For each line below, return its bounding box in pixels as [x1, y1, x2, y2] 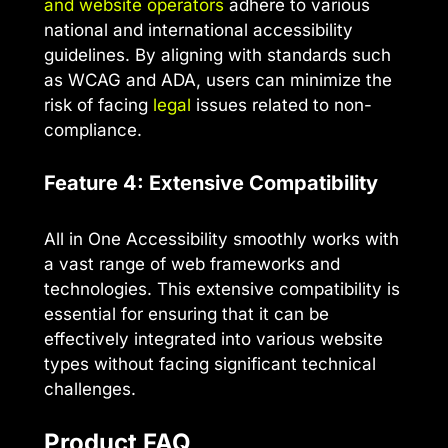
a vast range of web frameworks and [44, 253, 340, 274]
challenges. [44, 378, 136, 399]
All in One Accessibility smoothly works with [44, 228, 399, 249]
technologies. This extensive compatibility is [44, 278, 400, 299]
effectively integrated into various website [44, 328, 383, 349]
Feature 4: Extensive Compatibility [44, 170, 378, 195]
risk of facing [44, 95, 153, 116]
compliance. [44, 120, 142, 141]
